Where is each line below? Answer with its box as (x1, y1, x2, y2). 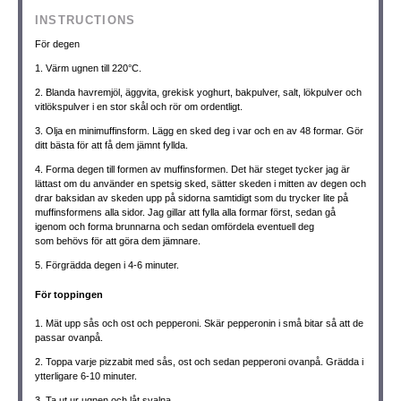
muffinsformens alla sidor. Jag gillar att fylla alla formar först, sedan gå (34, 207, 336, 218)
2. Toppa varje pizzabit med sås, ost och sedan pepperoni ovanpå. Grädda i (34, 356, 363, 367)
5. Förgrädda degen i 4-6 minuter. (34, 260, 179, 270)
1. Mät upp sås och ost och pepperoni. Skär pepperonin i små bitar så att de (34, 318, 363, 328)
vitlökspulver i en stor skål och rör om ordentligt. (34, 101, 243, 112)
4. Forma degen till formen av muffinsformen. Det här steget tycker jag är (34, 164, 350, 175)
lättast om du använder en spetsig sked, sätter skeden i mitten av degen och (34, 178, 366, 189)
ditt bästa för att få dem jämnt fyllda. (34, 140, 188, 150)
